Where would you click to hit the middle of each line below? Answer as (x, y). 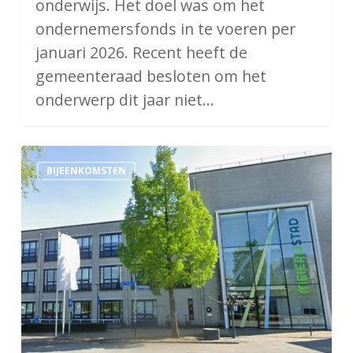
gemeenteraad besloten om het (150, 76)
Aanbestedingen (80, 228)
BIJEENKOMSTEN (86, 171)
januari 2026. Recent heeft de (141, 53)
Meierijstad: (63, 157)
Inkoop (46, 180)
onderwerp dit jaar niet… (124, 100)
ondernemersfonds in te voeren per (165, 29)
